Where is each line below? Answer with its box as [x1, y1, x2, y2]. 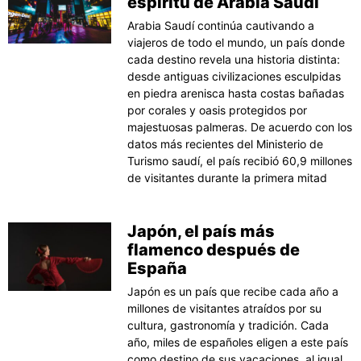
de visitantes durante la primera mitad [127, 170, 328, 185]
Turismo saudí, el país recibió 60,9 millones [127, 153, 353, 168]
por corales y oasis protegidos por [127, 102, 308, 117]
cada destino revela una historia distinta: [127, 52, 341, 66]
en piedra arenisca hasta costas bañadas [127, 85, 345, 100]
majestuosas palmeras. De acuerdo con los [127, 119, 353, 134]
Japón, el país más [127, 221, 276, 241]
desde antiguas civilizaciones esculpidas [127, 68, 342, 83]
